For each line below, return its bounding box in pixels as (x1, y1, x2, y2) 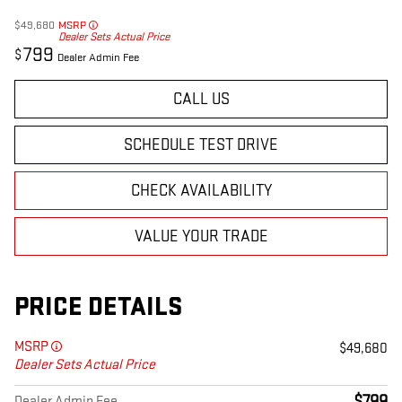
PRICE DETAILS (14, 292, 182, 324)
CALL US (172, 90, 230, 109)
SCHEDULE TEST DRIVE (124, 135, 278, 155)
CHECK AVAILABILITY (130, 181, 272, 201)
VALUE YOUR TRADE (134, 227, 268, 247)
